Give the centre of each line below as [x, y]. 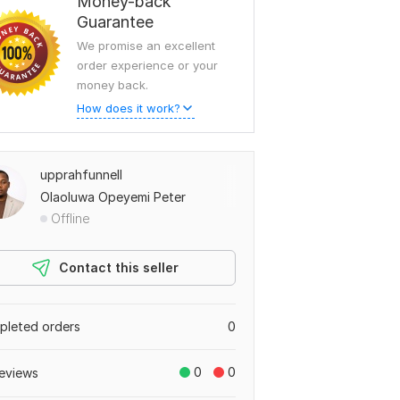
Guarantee [115, 22]
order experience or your [147, 65]
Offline [71, 218]
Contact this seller [119, 267]
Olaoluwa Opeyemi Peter [113, 197]
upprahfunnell [81, 175]
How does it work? [129, 108]
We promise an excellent [146, 46]
